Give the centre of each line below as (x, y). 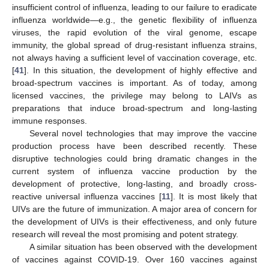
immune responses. (50, 121)
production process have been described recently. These (134, 146)
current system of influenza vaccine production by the (134, 171)
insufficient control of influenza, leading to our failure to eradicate (134, 7)
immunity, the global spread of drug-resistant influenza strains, (134, 45)
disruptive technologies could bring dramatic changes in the (134, 159)
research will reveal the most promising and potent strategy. (125, 234)
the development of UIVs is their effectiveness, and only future (134, 222)
